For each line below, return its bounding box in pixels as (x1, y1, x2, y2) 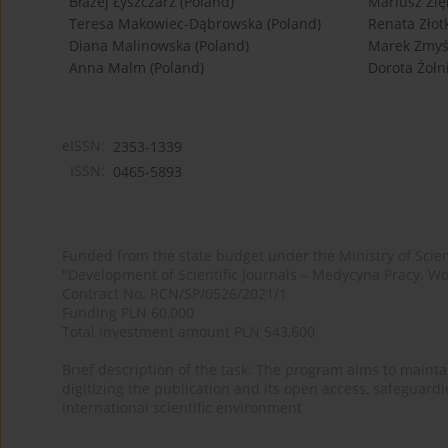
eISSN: (62, 136, 105, 156)
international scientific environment (62, 398, 302, 418)
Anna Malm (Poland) (69, 58, 204, 78)
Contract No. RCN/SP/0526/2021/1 (62, 284, 287, 304)
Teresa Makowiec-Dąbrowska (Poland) (69, 14, 321, 34)
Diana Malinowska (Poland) (69, 36, 249, 56)
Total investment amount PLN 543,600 (62, 322, 315, 342)
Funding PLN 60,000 (62, 303, 194, 323)
